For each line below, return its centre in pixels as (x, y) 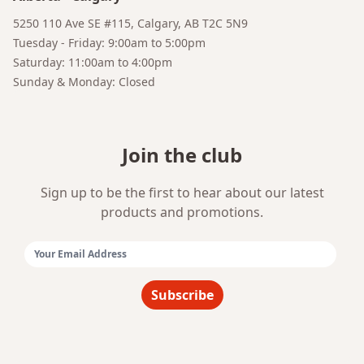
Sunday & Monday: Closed (84, 82)
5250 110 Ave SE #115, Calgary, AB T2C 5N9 (130, 24)
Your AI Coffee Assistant (116, 23)
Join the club (182, 155)
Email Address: (69, 269)
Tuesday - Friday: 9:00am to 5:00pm (109, 43)
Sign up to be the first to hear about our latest (182, 193)
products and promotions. (182, 212)
